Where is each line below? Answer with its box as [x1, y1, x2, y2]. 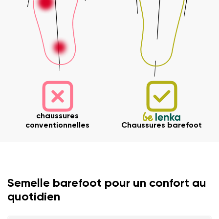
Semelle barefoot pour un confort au [7, 177, 206, 189]
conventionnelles [25, 121, 89, 130]
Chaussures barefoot [121, 121, 202, 130]
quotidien [7, 191, 60, 203]
